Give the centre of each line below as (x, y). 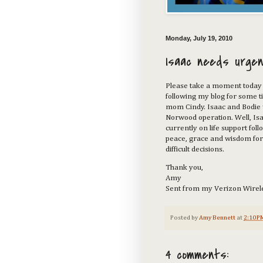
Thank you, (184, 167)
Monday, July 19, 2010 (199, 38)
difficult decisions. (195, 149)
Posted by (185, 218)
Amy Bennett (217, 218)
